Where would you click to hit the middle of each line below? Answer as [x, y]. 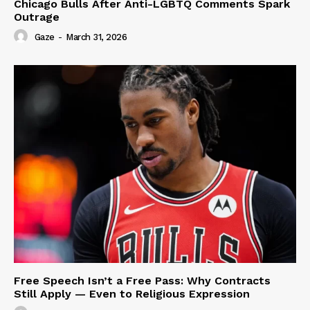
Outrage [37, 17]
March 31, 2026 [96, 37]
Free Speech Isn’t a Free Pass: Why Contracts [142, 280]
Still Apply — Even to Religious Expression [132, 293]
